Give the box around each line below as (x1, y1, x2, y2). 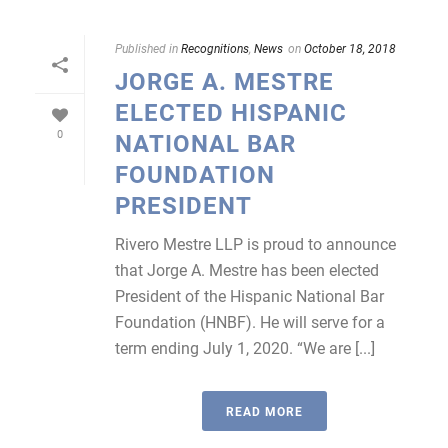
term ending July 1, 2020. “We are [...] (115, 337, 375, 358)
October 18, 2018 (304, 40, 396, 56)
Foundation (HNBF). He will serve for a (115, 311, 385, 332)
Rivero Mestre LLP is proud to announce (115, 233, 396, 254)
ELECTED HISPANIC (115, 96, 347, 128)
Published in (115, 40, 178, 56)
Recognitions (181, 40, 249, 56)
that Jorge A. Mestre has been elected (115, 259, 379, 280)
